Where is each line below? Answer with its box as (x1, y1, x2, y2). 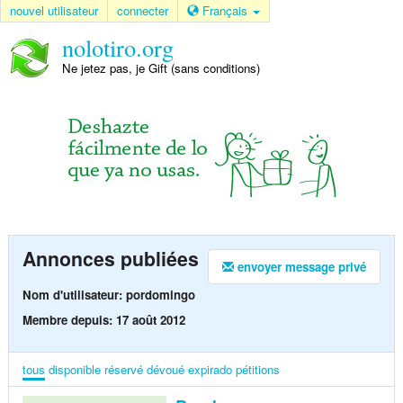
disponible (48, 360, 101, 378)
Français (202, 2, 251, 19)
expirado (187, 360, 232, 378)
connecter (117, 2, 168, 19)
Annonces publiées (22, 245, 199, 273)
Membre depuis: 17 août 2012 (22, 310, 185, 328)
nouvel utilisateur (10, 2, 98, 19)
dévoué (146, 360, 184, 378)
